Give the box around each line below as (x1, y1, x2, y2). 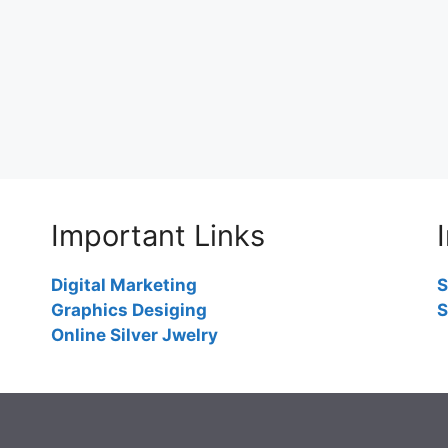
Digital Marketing (50, 275, 197, 295)
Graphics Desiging (50, 300, 207, 320)
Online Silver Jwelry (50, 325, 218, 345)
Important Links (50, 218, 265, 253)
